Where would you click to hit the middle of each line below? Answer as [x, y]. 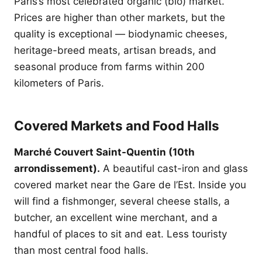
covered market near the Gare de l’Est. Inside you [130, 185]
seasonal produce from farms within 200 [109, 67]
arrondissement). [57, 168]
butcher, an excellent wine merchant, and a [116, 218]
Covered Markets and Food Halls [117, 125]
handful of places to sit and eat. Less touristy [120, 234]
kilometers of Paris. [59, 83]
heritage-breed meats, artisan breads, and [115, 50]
